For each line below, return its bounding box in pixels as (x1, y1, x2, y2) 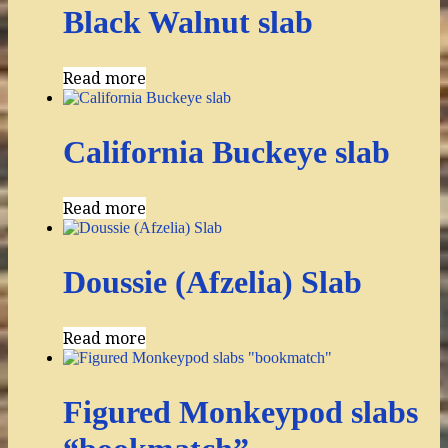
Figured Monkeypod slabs (63, 393, 418, 430)
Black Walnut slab (63, 3, 313, 40)
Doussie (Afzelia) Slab (63, 263, 362, 300)
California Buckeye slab (63, 133, 390, 170)
